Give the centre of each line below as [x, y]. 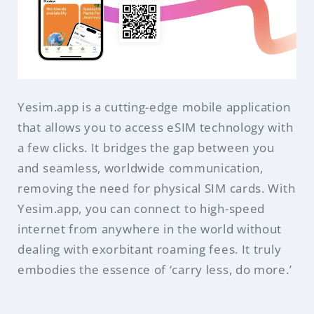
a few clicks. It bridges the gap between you [146, 148]
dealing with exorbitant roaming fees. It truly [150, 250]
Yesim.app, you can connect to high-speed [142, 209]
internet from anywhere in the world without [150, 229]
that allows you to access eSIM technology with [156, 128]
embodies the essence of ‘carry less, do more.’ [155, 270]
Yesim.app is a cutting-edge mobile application [154, 107]
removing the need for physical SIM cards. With [157, 189]
